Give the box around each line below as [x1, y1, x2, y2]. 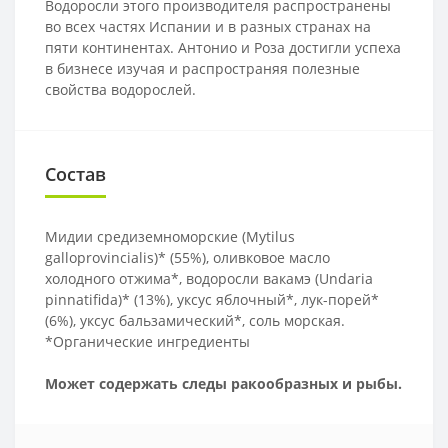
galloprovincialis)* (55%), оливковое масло [45, 247, 330, 267]
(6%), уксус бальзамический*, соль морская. [45, 310, 345, 330]
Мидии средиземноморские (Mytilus [45, 226, 295, 246]
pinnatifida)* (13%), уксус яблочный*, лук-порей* [45, 289, 379, 309]
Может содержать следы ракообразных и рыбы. [45, 373, 402, 393]
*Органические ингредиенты [45, 331, 250, 351]
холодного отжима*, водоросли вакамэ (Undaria [45, 268, 373, 288]
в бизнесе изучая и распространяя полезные [45, 58, 360, 78]
